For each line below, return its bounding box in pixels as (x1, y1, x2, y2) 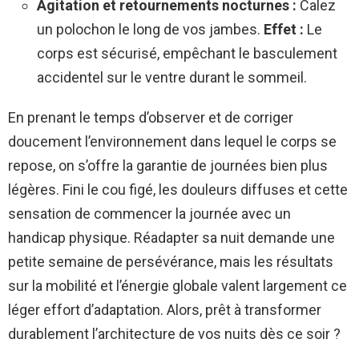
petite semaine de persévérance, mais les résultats (8, 252, 333, 270)
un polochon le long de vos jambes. (37, 20, 264, 38)
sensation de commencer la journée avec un (8, 204, 291, 222)
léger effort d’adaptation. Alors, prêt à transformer (8, 301, 321, 318)
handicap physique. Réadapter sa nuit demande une (8, 228, 335, 246)
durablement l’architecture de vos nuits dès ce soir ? (8, 325, 341, 342)
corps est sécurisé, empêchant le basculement (37, 44, 337, 62)
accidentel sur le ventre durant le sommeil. (37, 68, 307, 86)
